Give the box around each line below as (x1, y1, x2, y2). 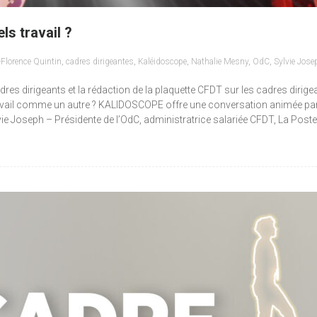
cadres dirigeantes (66, 57, 134, 67)
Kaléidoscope (138, 57, 187, 67)
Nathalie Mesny (191, 57, 248, 67)
